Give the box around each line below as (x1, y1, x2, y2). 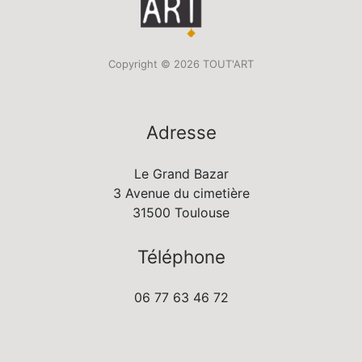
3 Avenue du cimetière (112, 184, 250, 201)
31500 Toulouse (133, 204, 229, 221)
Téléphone (137, 245, 225, 267)
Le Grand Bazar (133, 165, 229, 182)
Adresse (145, 121, 217, 144)
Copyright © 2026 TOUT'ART (108, 57, 254, 71)
